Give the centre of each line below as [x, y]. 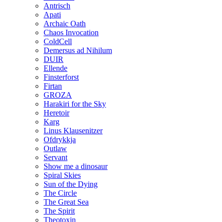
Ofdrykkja [60, 140]
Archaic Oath [65, 24]
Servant [55, 158]
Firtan [53, 86]
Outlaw [55, 149]
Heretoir [56, 113]
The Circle [60, 193]
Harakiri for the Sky [75, 104]
